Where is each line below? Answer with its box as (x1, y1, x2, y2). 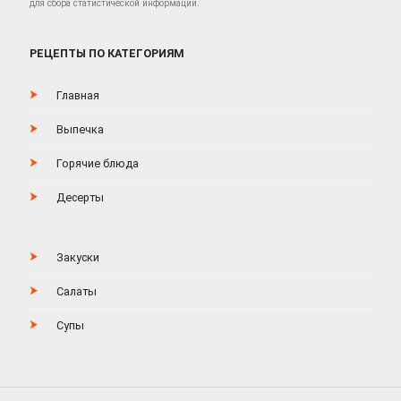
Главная (55, 89, 99, 103)
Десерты (55, 191, 104, 205)
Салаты (55, 285, 97, 299)
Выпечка (55, 123, 104, 137)
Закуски (55, 251, 99, 265)
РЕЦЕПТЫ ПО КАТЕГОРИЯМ (29, 47, 184, 61)
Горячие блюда (55, 157, 139, 171)
